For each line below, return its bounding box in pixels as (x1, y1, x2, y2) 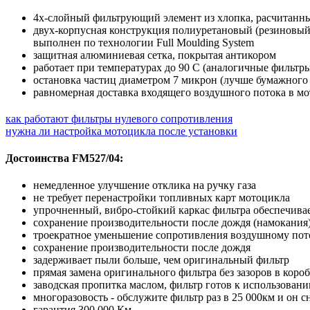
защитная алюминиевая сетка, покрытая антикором (33, 48, 276, 61)
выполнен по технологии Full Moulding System (33, 36, 254, 48)
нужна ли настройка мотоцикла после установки (6, 125, 237, 137)
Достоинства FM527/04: (6, 152, 123, 165)
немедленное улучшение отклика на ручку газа (33, 179, 256, 192)
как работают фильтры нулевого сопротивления (6, 112, 232, 125)
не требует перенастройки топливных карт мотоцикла (33, 192, 290, 204)
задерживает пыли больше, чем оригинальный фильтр (33, 254, 289, 266)
